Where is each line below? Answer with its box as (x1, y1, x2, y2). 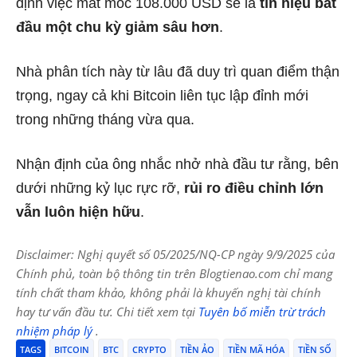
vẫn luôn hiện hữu (16, 203, 140, 220)
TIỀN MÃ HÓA (228, 343, 284, 355)
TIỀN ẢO (180, 343, 214, 355)
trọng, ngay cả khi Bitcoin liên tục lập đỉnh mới (16, 87, 308, 104)
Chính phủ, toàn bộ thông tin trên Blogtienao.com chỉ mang (16, 265, 333, 281)
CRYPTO (132, 343, 167, 355)
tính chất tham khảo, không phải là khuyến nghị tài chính (16, 284, 321, 300)
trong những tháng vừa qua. (16, 111, 194, 127)
